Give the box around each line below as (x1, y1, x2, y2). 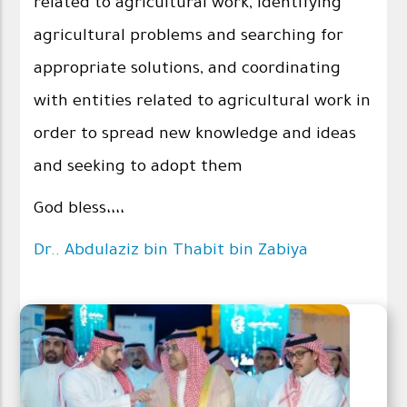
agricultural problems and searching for (34, 27, 344, 46)
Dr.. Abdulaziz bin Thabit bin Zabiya (34, 242, 309, 261)
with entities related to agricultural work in (34, 93, 372, 112)
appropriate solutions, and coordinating (34, 60, 342, 79)
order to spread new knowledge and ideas (34, 125, 357, 144)
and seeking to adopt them (34, 158, 243, 177)
